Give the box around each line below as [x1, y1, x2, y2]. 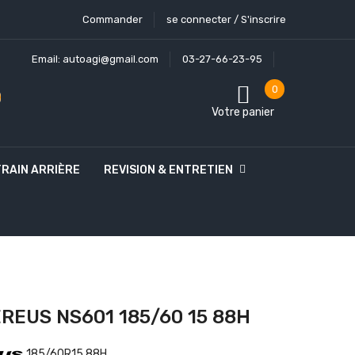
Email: [32, 53, 63, 65]
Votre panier [212, 105, 274, 119]
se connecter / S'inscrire [166, 13, 286, 25]
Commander [82, 13, 143, 25]
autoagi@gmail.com [63, 53, 158, 65]
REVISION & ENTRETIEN [104, 162, 233, 177]
